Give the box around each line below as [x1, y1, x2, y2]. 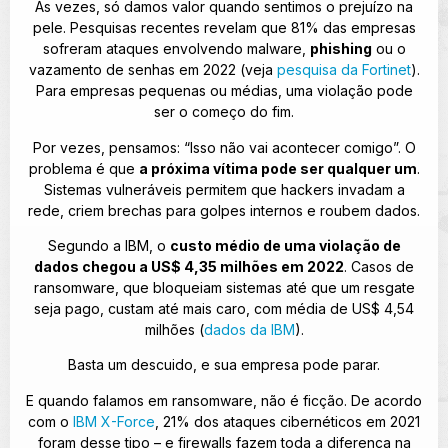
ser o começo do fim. [154, 103, 294, 121]
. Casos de [344, 257, 414, 275]
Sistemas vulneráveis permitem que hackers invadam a [43, 180, 405, 198]
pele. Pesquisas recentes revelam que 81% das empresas [32, 19, 416, 37]
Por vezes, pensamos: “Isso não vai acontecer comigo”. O [32, 138, 416, 156]
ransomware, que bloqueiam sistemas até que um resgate [33, 278, 415, 296]
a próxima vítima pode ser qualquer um [138, 159, 417, 177]
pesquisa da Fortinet [276, 61, 411, 79]
